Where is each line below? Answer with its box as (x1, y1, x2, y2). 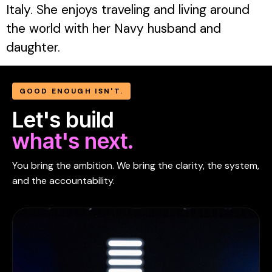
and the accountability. (12, 174, 115, 188)
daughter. (6, 39, 60, 56)
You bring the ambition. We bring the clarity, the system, (12, 159, 259, 172)
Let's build (12, 106, 114, 134)
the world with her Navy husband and (6, 20, 221, 37)
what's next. (12, 127, 134, 155)
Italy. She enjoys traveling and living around (6, 1, 250, 18)
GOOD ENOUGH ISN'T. (19, 86, 123, 97)
